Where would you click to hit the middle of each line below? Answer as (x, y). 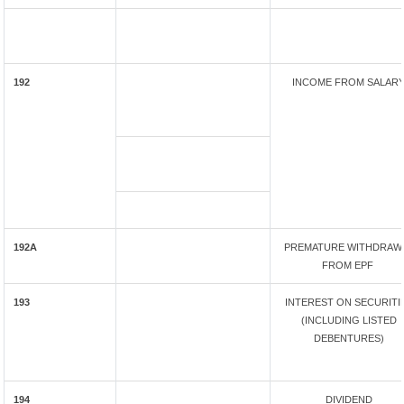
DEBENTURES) (349, 338)
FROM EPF (349, 265)
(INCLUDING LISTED (349, 320)
